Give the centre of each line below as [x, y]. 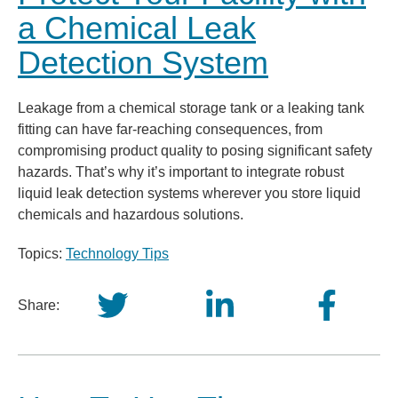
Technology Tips [117, 254]
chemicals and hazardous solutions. [131, 215]
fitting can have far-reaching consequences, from [170, 129]
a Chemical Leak [137, 28]
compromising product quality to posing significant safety [195, 151]
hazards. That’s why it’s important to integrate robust [181, 172]
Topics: [42, 254]
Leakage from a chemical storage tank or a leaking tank [191, 108]
